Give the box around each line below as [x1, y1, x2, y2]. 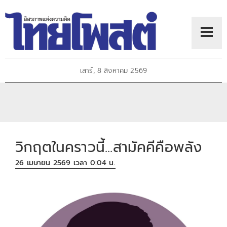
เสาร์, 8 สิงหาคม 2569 [80, 65, 147, 77]
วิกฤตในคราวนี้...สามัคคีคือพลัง [15, 136, 202, 158]
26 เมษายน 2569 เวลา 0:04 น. [15, 158, 116, 169]
